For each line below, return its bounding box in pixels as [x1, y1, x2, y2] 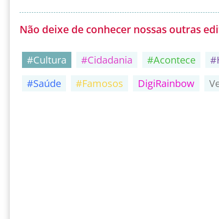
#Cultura [27, 53, 66, 67]
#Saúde [27, 77, 61, 90]
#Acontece [147, 53, 196, 67]
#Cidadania [81, 53, 132, 67]
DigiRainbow [138, 77, 195, 90]
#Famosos [76, 77, 123, 90]
